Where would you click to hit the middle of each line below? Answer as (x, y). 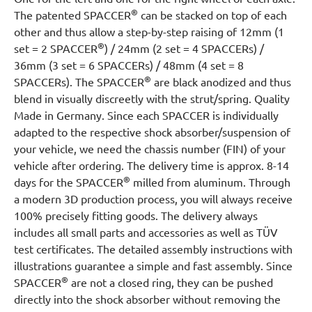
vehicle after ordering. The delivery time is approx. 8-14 (151, 165)
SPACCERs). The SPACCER (79, 81)
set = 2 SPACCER (56, 48)
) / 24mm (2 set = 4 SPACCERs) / (184, 48)
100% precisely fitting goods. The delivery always (136, 215)
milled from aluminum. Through (210, 182)
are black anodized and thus (221, 81)
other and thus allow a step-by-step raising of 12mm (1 (149, 31)
